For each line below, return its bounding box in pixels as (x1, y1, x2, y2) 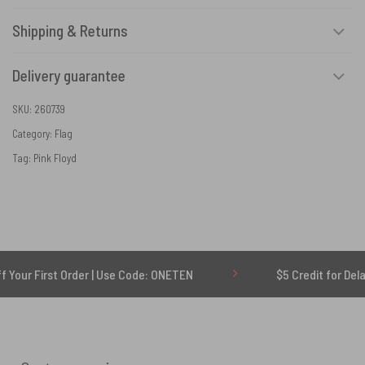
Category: (12, 127, 55, 141)
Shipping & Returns (12, 20, 128, 40)
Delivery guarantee (12, 65, 125, 85)
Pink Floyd (33, 152, 77, 165)
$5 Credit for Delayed (211, 266, 320, 283)
